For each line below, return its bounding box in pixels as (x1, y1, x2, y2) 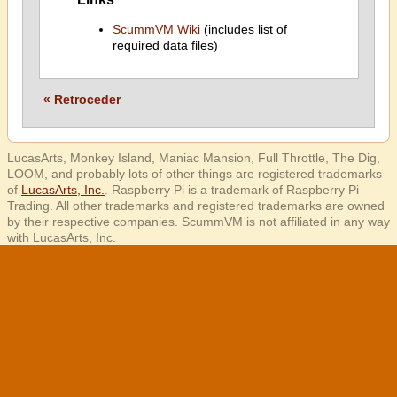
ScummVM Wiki (112, 22, 200, 37)
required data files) (112, 38, 218, 53)
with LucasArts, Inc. (7, 230, 116, 245)
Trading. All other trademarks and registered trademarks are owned (7, 198, 385, 213)
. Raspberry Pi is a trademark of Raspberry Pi (105, 183, 359, 197)
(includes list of (199, 22, 287, 37)
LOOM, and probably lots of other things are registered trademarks (7, 167, 382, 181)
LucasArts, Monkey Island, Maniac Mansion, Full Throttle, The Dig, (7, 151, 380, 165)
